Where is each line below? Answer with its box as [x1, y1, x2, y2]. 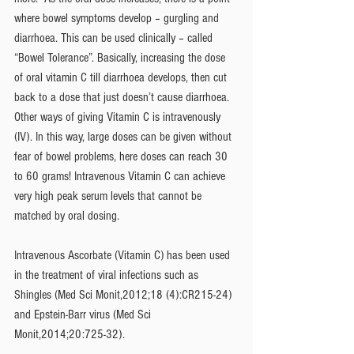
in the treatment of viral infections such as [14, 267, 201, 282]
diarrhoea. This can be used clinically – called [14, 30, 216, 45]
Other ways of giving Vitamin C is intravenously [14, 109, 224, 124]
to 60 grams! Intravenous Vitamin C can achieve [14, 168, 228, 183]
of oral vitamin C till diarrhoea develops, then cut [14, 70, 230, 85]
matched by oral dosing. [14, 208, 126, 223]
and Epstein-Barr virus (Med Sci [14, 307, 154, 322]
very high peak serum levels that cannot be [14, 188, 205, 203]
